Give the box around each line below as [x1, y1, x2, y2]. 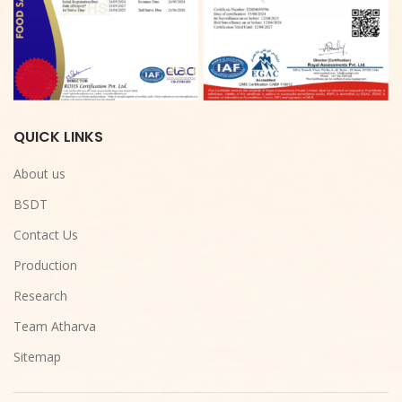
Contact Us [13, 225, 78, 243]
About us [13, 164, 66, 182]
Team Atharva [13, 317, 96, 335]
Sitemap [13, 347, 61, 365]
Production [13, 256, 77, 274]
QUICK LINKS [13, 126, 103, 147]
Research [13, 286, 67, 304]
